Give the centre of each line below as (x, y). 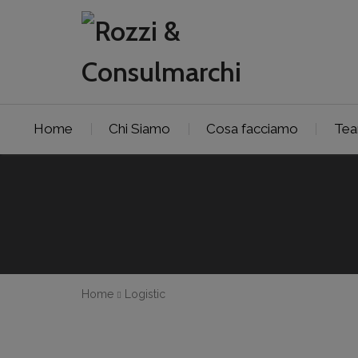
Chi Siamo (140, 129)
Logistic (145, 294)
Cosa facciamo (252, 129)
